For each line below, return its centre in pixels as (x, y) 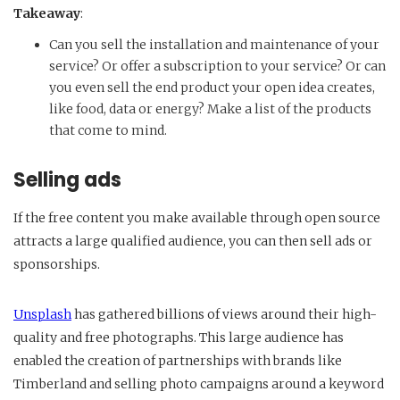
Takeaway (47, 14)
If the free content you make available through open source (197, 218)
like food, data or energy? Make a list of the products (210, 109)
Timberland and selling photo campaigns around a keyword (199, 384)
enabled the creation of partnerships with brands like (178, 361)
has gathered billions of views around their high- (224, 315)
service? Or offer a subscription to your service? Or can (217, 67)
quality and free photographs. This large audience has (179, 338)
